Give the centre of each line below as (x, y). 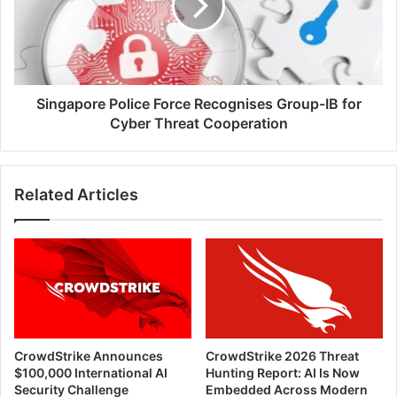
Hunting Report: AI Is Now (283, 372)
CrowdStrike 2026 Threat (282, 355)
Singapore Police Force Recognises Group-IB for (198, 104)
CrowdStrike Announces (89, 355)
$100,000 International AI (91, 372)
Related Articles (76, 195)
